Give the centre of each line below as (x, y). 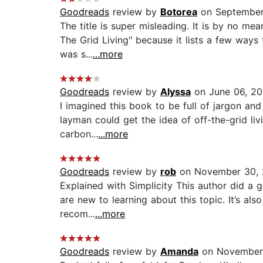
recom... (77, 214)
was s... (76, 54)
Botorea (179, 12)
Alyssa (176, 92)
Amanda (179, 252)
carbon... (79, 134)
